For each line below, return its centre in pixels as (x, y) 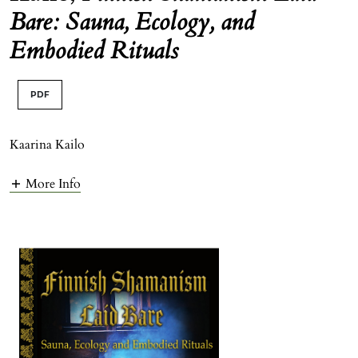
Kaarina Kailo (47, 144)
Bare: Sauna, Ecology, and (132, 22)
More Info (53, 184)
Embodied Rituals (94, 50)
